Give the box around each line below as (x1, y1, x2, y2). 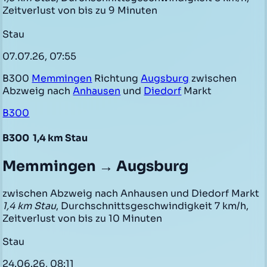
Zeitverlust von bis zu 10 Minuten (2, 212, 163, 225)
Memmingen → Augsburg (2, 157, 189, 175)
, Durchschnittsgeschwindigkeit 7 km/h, (56, 199, 249, 212)
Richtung (92, 72, 141, 85)
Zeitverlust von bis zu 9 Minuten (2, 4, 158, 17)
